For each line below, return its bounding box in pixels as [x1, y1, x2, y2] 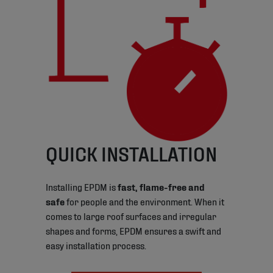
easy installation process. [45, 238, 146, 250]
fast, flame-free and [117, 180, 205, 192]
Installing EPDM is [45, 180, 118, 192]
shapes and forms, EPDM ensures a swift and [45, 224, 221, 236]
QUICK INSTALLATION [45, 141, 217, 165]
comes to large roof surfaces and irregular [45, 209, 216, 221]
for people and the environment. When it [64, 194, 224, 207]
